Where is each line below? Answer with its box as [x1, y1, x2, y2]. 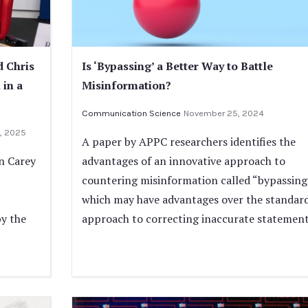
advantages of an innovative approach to [81, 153, 285, 169]
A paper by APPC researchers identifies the [81, 134, 296, 150]
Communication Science [81, 108, 181, 119]
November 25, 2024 [183, 108, 264, 119]
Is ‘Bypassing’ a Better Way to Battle [81, 58, 273, 74]
